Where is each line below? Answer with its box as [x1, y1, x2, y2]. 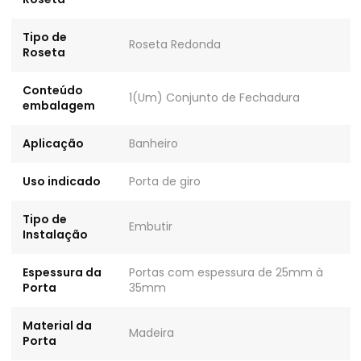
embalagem [22, 97, 95, 114]
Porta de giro [128, 172, 201, 189]
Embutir [128, 218, 172, 234]
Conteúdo [22, 81, 83, 98]
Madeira [128, 324, 174, 341]
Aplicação [22, 135, 84, 151]
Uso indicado [22, 172, 101, 189]
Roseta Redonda [128, 35, 221, 52]
